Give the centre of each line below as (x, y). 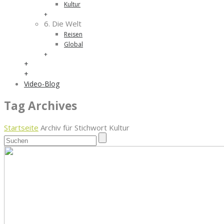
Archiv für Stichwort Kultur (85, 128)
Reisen (73, 34)
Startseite (21, 128)
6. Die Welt (63, 23)
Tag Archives (40, 105)
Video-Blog (42, 84)
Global (73, 44)
